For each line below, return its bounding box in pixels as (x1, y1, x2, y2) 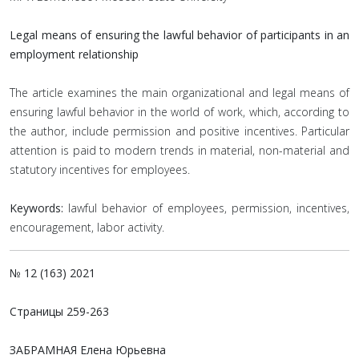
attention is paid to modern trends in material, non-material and (10, 143, 349, 158)
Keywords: (10, 200, 63, 216)
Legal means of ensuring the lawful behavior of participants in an (10, 27, 349, 42)
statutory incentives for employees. (10, 162, 190, 177)
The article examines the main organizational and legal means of (10, 85, 349, 100)
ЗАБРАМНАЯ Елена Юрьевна (10, 342, 166, 357)
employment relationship (10, 46, 139, 62)
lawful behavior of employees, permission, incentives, (63, 200, 349, 216)
